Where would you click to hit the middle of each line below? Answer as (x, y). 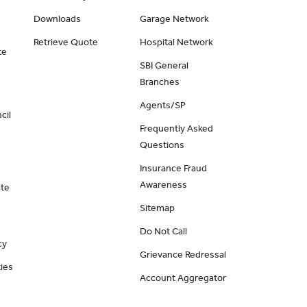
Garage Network (174, 19)
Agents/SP (162, 105)
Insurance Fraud (173, 168)
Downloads (58, 19)
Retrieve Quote (66, 42)
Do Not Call (163, 231)
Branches (159, 82)
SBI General (164, 65)
